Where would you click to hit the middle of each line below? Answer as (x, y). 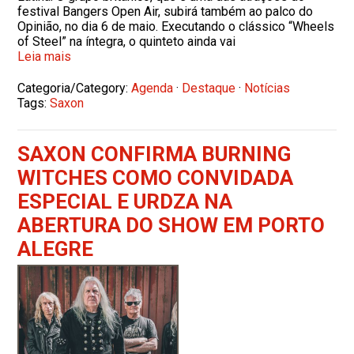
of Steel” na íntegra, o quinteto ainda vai (127, 41)
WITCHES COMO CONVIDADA (156, 177)
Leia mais (45, 56)
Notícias (267, 88)
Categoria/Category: (75, 88)
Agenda (153, 88)
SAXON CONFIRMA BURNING (154, 154)
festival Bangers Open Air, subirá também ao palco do (166, 11)
